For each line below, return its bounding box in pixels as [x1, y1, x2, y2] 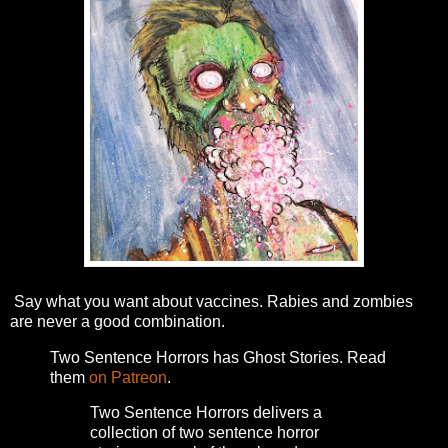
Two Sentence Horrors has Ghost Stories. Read [50, 348, 386, 366]
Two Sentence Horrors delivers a [90, 404, 322, 422]
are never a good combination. [10, 312, 225, 330]
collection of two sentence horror [90, 424, 319, 442]
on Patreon [89, 368, 167, 386]
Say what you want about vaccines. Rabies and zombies [10, 292, 413, 310]
